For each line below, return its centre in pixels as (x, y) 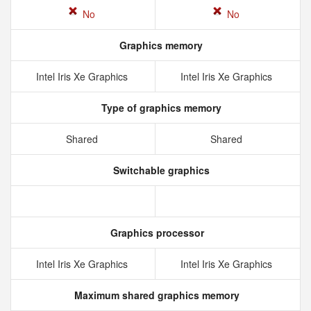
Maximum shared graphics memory (155, 295)
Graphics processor (155, 233)
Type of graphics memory (160, 108)
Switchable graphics (160, 170)
